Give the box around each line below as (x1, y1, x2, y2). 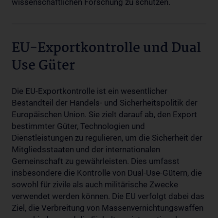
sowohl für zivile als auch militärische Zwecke (12, 180, 178, 189)
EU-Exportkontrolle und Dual (12, 38, 201, 59)
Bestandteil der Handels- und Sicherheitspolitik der (12, 98, 198, 108)
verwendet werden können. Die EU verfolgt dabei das (12, 191, 204, 201)
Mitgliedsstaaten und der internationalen (12, 145, 160, 154)
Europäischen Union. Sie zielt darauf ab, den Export (12, 109, 197, 119)
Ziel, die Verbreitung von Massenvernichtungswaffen (12, 203, 203, 213)
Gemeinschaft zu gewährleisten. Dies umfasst (12, 156, 180, 166)
